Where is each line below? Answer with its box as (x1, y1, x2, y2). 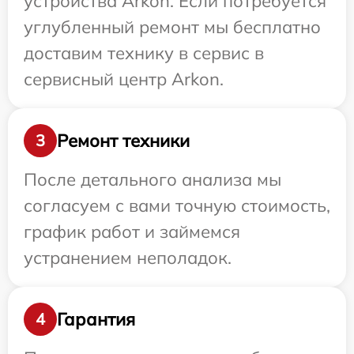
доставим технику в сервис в (24, 42, 264, 65)
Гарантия (57, 307, 135, 330)
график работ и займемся (24, 220, 240, 243)
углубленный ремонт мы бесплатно (24, 16, 321, 39)
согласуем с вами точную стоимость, (24, 194, 330, 217)
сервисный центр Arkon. (24, 68, 224, 91)
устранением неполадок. (24, 247, 232, 269)
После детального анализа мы (24, 168, 281, 191)
